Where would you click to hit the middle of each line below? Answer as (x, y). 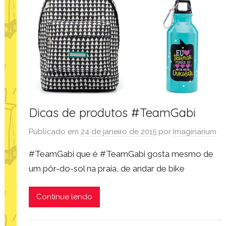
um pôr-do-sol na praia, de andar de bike (107, 168)
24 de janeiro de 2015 (119, 131)
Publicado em (55, 131)
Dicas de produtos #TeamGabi (112, 113)
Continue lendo (65, 197)
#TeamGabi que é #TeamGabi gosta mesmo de (121, 154)
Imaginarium (195, 131)
